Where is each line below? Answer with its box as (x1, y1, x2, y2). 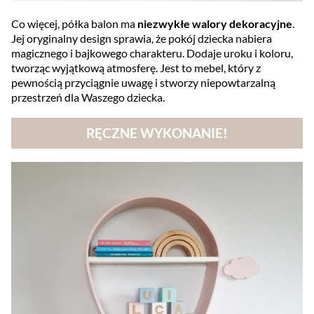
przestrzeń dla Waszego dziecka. (11, 90, 165, 104)
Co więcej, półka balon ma (11, 17, 137, 31)
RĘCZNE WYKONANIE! (86, 125, 228, 142)
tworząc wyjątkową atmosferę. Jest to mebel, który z (11, 61, 261, 75)
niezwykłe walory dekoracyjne (137, 17, 292, 31)
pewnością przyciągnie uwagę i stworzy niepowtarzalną (11, 76, 275, 90)
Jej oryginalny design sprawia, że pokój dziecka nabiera (11, 32, 272, 46)
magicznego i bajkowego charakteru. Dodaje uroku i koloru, (11, 46, 293, 60)
